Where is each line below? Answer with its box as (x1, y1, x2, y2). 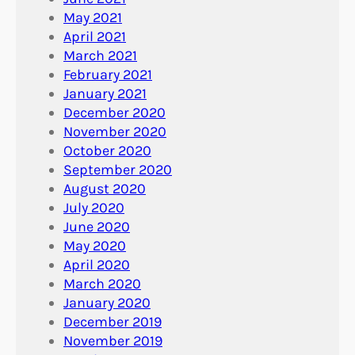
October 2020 (63, 141, 151, 159)
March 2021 (63, 46, 137, 64)
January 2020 (63, 293, 151, 311)
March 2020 (63, 274, 141, 292)
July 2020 (63, 198, 124, 216)
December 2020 (63, 103, 166, 121)
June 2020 (63, 217, 130, 235)
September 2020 (63, 160, 172, 178)
